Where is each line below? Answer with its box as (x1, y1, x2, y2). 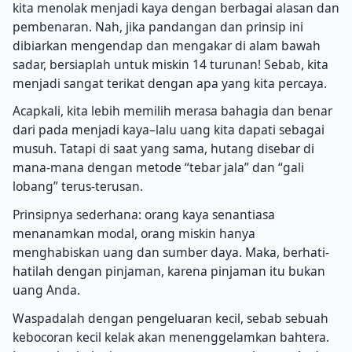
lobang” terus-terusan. (13, 178, 143, 196)
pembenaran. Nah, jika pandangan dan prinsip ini (13, 17, 303, 35)
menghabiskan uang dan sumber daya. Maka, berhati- (13, 244, 329, 262)
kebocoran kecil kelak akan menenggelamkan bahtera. (13, 328, 329, 346)
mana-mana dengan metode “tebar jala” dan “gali (13, 159, 304, 177)
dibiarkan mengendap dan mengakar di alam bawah (13, 36, 321, 54)
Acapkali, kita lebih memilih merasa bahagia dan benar (13, 102, 332, 120)
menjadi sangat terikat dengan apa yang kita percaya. (13, 74, 327, 92)
